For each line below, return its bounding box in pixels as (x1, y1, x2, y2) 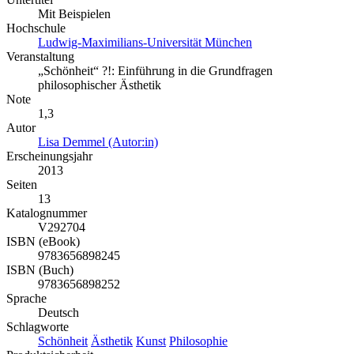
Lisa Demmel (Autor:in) (38, 135, 158, 149)
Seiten (6, 178, 37, 192)
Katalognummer (6, 206, 87, 220)
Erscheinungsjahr (6, 149, 92, 164)
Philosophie (169, 334, 228, 348)
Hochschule (6, 21, 66, 36)
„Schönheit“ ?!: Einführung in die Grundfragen (38, 64, 273, 78)
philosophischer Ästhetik (38, 78, 161, 92)
